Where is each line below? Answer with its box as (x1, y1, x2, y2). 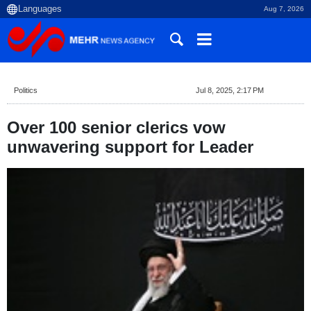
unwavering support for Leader (7, 137, 253, 156)
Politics (14, 86, 37, 94)
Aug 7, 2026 (264, 5, 304, 12)
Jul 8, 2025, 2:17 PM (196, 86, 264, 94)
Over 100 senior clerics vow (7, 118, 226, 137)
